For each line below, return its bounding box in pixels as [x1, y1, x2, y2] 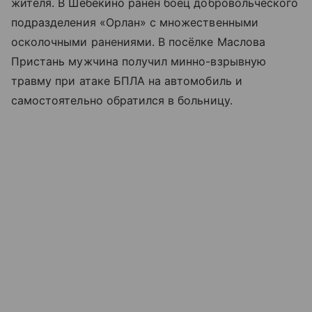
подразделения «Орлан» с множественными [11, 15, 258, 29]
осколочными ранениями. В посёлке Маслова [11, 34, 265, 49]
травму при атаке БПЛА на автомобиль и [11, 73, 242, 88]
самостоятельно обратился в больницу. [11, 93, 233, 107]
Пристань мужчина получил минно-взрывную [11, 54, 266, 68]
